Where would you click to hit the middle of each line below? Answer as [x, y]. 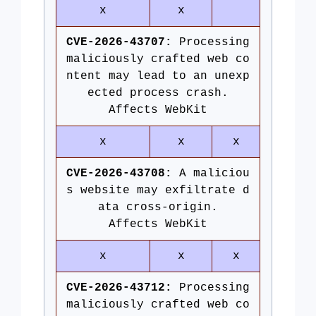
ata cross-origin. [158, 207]
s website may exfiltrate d [158, 190]
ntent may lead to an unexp [158, 76]
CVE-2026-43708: [119, 174]
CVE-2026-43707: [119, 42]
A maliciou [211, 174]
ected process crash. [158, 93]
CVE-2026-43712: [119, 288]
